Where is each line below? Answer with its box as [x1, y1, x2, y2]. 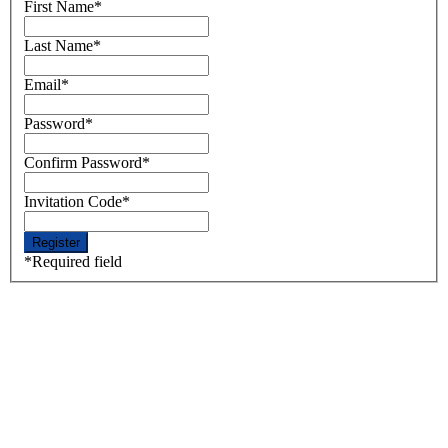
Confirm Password [24, 153, 142, 171]
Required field [32, 252, 122, 270]
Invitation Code [24, 192, 122, 210]
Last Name [24, 36, 93, 54]
